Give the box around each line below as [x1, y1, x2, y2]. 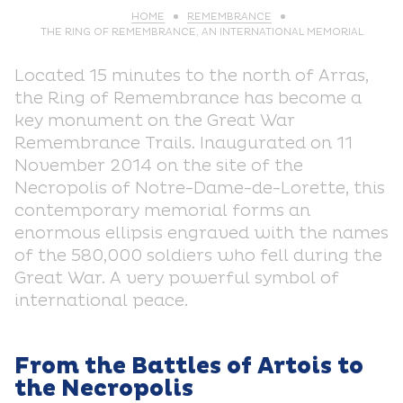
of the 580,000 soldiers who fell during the [14, 246, 382, 266]
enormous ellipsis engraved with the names [14, 223, 389, 244]
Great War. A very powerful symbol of [14, 268, 339, 289]
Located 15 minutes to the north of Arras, [14, 66, 369, 86]
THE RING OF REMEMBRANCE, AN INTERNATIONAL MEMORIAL [40, 26, 363, 38]
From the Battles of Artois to [14, 353, 363, 381]
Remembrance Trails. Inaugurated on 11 [14, 133, 353, 154]
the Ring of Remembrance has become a [14, 88, 362, 109]
